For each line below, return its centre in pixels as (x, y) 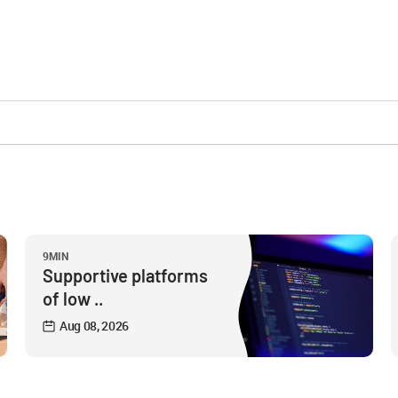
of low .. (73, 298)
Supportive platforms (125, 275)
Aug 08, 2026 (95, 326)
